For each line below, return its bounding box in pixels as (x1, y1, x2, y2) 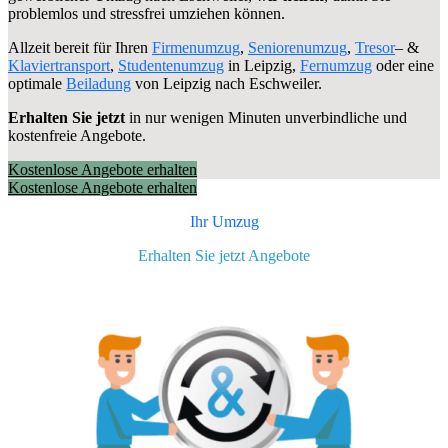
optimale (8, 74, 66, 92)
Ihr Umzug (189, 212, 259, 230)
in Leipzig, (224, 56, 300, 74)
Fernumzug (300, 56, 372, 74)
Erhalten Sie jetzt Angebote (138, 246, 310, 264)
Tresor (355, 38, 395, 56)
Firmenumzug (152, 38, 240, 56)
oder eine (372, 56, 434, 74)
